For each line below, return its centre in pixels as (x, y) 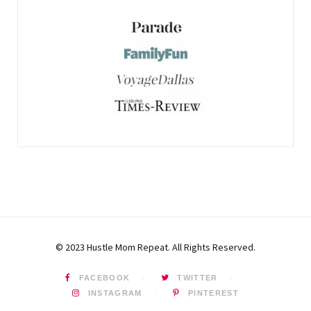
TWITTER (197, 277)
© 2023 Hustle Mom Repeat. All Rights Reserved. (155, 247)
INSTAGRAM (115, 293)
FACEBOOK (104, 277)
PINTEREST (213, 293)
